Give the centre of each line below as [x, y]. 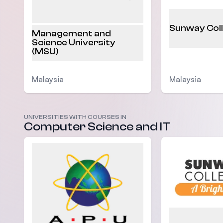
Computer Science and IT [97, 127]
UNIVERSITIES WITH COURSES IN [75, 117]
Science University [74, 43]
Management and [71, 34]
